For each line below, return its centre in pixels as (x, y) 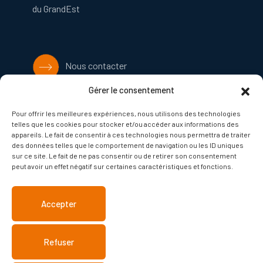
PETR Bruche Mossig (104, 140)
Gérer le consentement (131, 90)
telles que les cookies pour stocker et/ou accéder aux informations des (125, 124)
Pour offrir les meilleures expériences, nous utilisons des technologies (126, 113)
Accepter (59, 204)
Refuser (59, 242)
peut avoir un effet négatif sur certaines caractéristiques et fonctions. (122, 166)
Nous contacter (93, 66)
